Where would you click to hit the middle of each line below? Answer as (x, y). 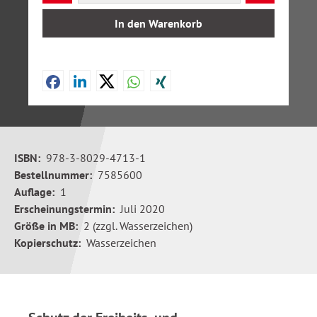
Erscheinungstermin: (64, 209)
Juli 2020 (143, 209)
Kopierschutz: (47, 243)
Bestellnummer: (53, 175)
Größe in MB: (46, 226)
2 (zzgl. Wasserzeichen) (138, 226)
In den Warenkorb (158, 23)
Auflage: (34, 192)
